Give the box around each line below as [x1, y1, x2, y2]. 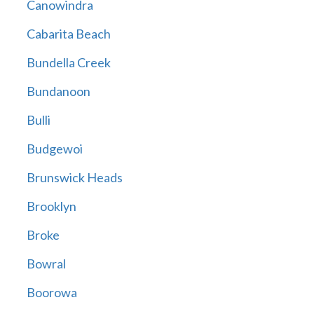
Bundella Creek [26, 55, 111, 71]
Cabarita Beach [26, 26, 111, 42]
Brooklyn [26, 198, 76, 214]
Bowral [26, 256, 66, 272]
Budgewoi [26, 141, 83, 157]
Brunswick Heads [26, 170, 123, 186]
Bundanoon [26, 83, 90, 100]
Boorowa [26, 285, 77, 301]
